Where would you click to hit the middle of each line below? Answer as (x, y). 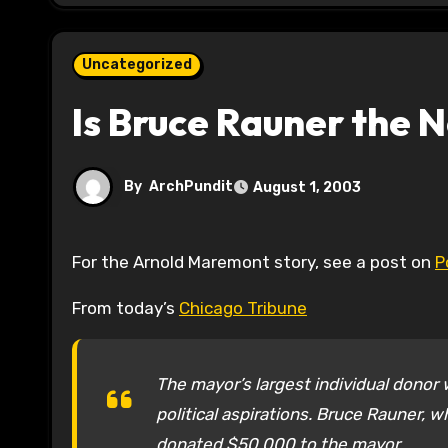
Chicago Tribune (243, 308)
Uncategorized (137, 65)
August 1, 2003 (307, 187)
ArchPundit (191, 187)
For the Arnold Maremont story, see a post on (258, 262)
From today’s (125, 308)
